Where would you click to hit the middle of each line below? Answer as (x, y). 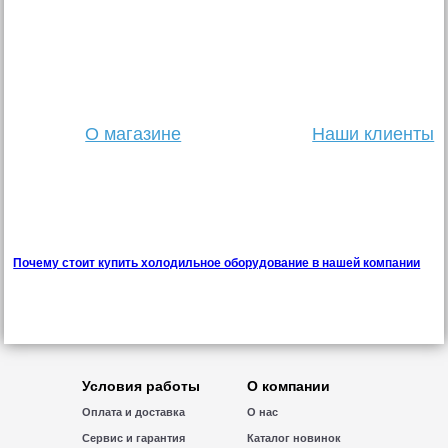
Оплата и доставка (133, 412)
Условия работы (140, 386)
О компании (289, 386)
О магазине (133, 134)
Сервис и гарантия (133, 438)
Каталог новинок (294, 438)
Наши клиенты (373, 134)
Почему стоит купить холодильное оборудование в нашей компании (217, 263)
